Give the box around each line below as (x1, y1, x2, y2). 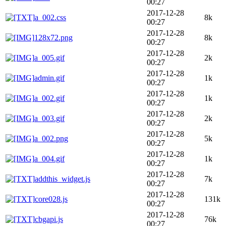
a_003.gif (34, 114, 65, 123)
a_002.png (34, 134, 68, 143)
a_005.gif (34, 53, 65, 62)
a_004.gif (34, 154, 65, 163)
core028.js (35, 194, 68, 203)
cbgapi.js (35, 214, 63, 223)
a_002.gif (34, 93, 65, 102)
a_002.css (35, 13, 66, 22)
